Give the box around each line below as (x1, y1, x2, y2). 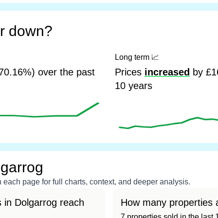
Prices (115, 67, 145, 77)
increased (145, 67, 190, 77)
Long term (115, 53, 151, 61)
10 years (115, 80, 152, 91)
